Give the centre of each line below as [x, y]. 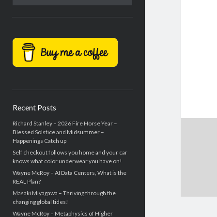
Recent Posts [34, 107]
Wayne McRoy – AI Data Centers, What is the [69, 172]
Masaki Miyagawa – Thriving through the [64, 193]
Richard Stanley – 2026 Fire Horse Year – [65, 123]
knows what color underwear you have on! [67, 161]
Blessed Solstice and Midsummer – [58, 132]
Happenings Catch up [39, 140]
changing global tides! [40, 201]
